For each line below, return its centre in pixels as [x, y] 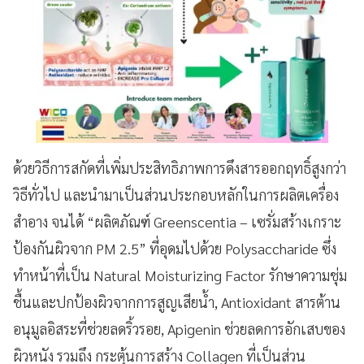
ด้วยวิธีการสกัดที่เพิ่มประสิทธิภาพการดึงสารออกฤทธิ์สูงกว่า [180, 167]
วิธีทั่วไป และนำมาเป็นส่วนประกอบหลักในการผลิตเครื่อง [176, 194]
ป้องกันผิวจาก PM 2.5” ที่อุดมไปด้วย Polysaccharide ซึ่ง [175, 248]
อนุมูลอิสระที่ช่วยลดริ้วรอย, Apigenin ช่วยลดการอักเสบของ [179, 328]
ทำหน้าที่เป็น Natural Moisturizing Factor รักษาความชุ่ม [180, 275]
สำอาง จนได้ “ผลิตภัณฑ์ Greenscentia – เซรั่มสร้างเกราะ [177, 221]
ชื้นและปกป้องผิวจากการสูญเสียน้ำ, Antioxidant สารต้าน [177, 301]
